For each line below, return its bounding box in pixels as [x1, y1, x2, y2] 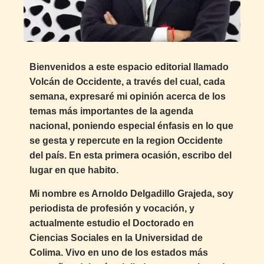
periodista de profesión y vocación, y [29, 203, 194, 213]
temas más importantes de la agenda [29, 106, 193, 117]
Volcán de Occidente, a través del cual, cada [29, 77, 225, 87]
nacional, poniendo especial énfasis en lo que [29, 121, 233, 131]
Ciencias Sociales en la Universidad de [29, 232, 203, 243]
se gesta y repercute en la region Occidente [29, 136, 223, 146]
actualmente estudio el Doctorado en [29, 217, 194, 228]
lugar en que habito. [29, 165, 118, 176]
